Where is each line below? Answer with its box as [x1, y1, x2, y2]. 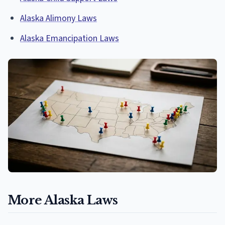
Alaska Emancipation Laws [20, 32, 119, 45]
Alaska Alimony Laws [20, 12, 97, 25]
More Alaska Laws [8, 193, 118, 208]
